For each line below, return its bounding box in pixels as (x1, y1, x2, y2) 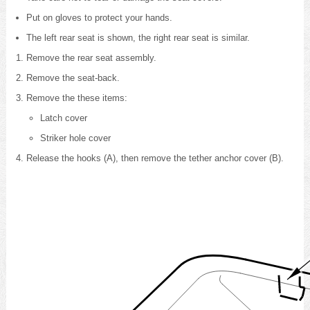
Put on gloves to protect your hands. (26, 12, 172, 23)
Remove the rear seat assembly (26, 52, 154, 63)
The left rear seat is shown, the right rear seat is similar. (26, 32, 250, 43)
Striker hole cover (39, 132, 111, 143)
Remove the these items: (26, 92, 127, 103)
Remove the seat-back (26, 72, 117, 83)
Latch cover (39, 112, 87, 123)
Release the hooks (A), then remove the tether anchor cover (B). (26, 152, 284, 163)
